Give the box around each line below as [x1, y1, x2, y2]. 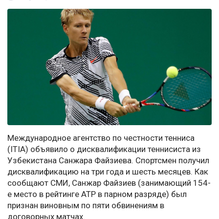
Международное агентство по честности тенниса [7, 133, 195, 143]
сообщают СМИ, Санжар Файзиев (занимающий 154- [7, 178, 211, 188]
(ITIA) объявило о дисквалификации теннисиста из [7, 144, 201, 154]
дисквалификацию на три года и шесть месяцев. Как [7, 167, 208, 177]
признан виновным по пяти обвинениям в [7, 200, 164, 211]
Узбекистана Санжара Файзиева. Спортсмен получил [7, 155, 209, 166]
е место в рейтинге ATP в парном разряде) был [7, 189, 187, 199]
